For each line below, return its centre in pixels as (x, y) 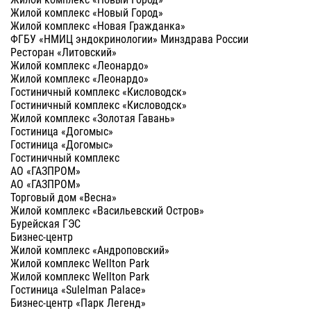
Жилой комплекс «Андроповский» (90, 250)
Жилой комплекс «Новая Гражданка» (98, 26)
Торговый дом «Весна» (64, 197)
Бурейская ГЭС (45, 224)
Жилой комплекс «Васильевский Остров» (107, 210)
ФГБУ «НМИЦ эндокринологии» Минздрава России (129, 39)
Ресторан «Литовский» (64, 52)
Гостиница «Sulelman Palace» (78, 289)
